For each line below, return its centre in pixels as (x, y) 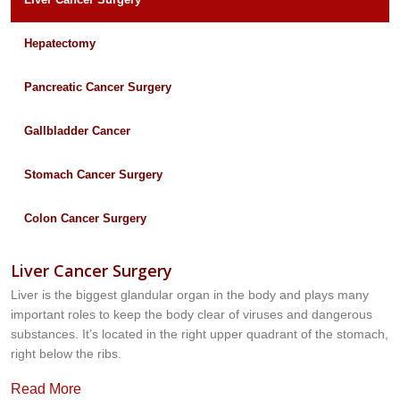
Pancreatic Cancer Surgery (98, 87)
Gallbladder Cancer (77, 131)
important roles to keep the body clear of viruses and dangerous (192, 315)
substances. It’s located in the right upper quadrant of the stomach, (200, 334)
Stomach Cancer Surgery (93, 175)
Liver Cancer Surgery (92, 271)
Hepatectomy (60, 44)
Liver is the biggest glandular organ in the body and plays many (190, 295)
